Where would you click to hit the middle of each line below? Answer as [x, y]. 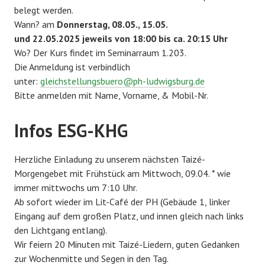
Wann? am [35, 24]
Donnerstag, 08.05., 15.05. [112, 24]
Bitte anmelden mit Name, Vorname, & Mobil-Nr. [111, 95]
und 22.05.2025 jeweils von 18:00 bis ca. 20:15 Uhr [121, 38]
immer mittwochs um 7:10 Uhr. [76, 187]
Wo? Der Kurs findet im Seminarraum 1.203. [100, 52]
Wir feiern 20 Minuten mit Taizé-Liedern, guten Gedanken [127, 244]
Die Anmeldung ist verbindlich [72, 67]
